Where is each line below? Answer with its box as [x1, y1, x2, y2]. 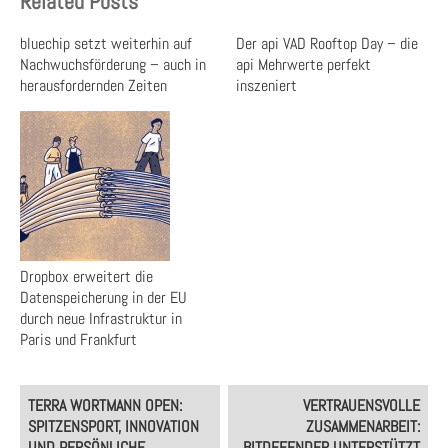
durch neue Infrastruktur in [20, 308, 182, 329]
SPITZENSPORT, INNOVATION [27, 416, 199, 437]
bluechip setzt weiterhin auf [20, 33, 192, 54]
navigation [19, 404, 96, 430]
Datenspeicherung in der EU [20, 287, 187, 308]
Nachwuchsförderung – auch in [20, 54, 206, 75]
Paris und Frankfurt [20, 329, 137, 350]
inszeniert [236, 75, 298, 96]
